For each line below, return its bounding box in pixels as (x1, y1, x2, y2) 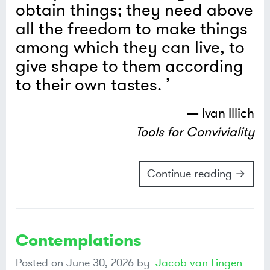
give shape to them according (16, 55, 243, 78)
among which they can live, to (16, 37, 245, 60)
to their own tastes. (16, 74, 162, 97)
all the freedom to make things (16, 18, 248, 41)
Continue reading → (147, 166, 246, 181)
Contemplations (16, 229, 142, 251)
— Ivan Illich (186, 105, 254, 122)
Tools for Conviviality (136, 124, 254, 141)
